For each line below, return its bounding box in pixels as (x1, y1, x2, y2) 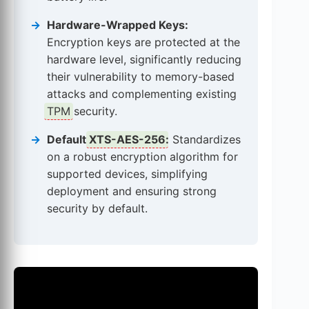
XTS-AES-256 (89, 132, 166, 146)
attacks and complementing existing (47, 86, 237, 101)
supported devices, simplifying (47, 166, 208, 181)
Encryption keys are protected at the (47, 34, 240, 49)
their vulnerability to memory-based (47, 69, 235, 83)
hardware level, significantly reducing (47, 52, 241, 66)
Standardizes (169, 132, 241, 146)
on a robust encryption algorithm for (47, 149, 238, 163)
